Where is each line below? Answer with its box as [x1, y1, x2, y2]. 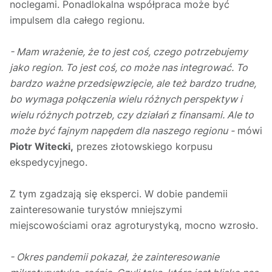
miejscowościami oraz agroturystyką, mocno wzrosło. [10, 219, 261, 232]
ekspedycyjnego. [10, 156, 90, 169]
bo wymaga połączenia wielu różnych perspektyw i [10, 93, 242, 106]
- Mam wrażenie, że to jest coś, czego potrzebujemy [10, 46, 248, 58]
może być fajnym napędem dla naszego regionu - [10, 124, 234, 137]
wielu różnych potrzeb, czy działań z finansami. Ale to [10, 109, 254, 121]
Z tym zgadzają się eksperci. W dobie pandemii [10, 188, 228, 200]
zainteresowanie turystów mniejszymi [10, 203, 182, 216]
